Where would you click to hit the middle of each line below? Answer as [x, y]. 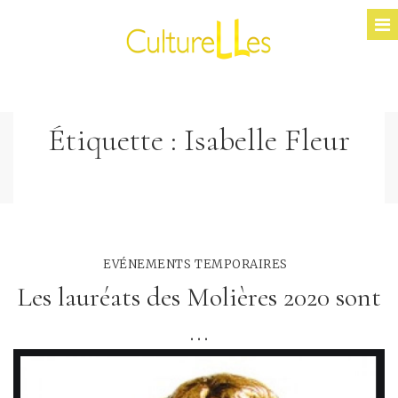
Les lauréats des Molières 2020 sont [199, 297]
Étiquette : [116, 140]
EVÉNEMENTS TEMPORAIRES [195, 264]
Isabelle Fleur [267, 140]
